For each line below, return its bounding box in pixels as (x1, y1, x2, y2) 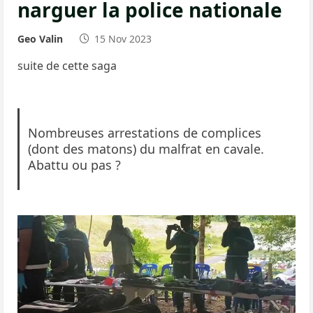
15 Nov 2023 (92, 32, 154, 45)
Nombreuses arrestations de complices (27, 124, 261, 141)
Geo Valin (17, 32, 63, 45)
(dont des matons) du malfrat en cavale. (27, 140, 264, 157)
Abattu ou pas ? (27, 156, 121, 173)
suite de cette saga (17, 58, 117, 73)
